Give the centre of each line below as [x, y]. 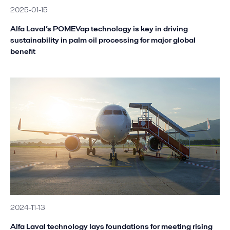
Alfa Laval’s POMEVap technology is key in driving [99, 28]
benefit [23, 51]
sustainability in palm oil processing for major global [103, 40]
